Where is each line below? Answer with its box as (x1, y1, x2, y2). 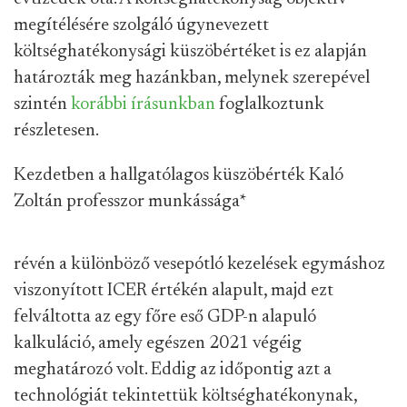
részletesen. (14, 122, 99, 140)
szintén (14, 95, 71, 114)
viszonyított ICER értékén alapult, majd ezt (14, 282, 333, 300)
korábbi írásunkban (71, 95, 215, 114)
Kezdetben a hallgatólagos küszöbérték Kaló (14, 166, 343, 184)
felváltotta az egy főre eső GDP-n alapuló (14, 308, 316, 326)
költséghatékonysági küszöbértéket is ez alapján (14, 43, 367, 61)
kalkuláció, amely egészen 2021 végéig (14, 334, 302, 352)
